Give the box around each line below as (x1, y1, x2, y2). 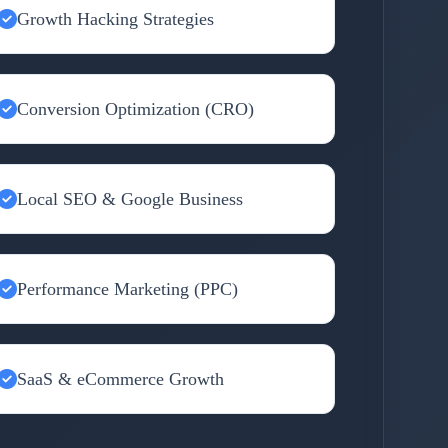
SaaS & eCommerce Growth (16, 369, 224, 389)
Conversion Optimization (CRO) (16, 99, 254, 119)
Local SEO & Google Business (16, 189, 243, 209)
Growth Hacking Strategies (16, 9, 214, 29)
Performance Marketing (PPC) (16, 279, 238, 299)
